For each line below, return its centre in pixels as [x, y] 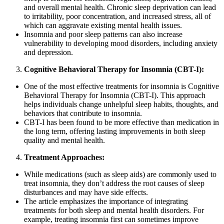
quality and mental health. [64, 140]
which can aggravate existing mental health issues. [103, 25]
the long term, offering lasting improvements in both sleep [115, 131]
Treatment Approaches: [64, 157]
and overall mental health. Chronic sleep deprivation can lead [120, 7]
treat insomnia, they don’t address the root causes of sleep [114, 183]
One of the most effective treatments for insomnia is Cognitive [121, 86]
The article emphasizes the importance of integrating [106, 201]
